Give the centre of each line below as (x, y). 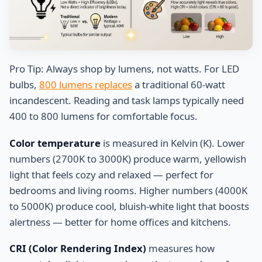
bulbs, (24, 85)
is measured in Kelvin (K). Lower (173, 143)
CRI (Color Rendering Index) (78, 248)
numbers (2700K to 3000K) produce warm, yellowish (128, 158)
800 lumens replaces (86, 85)
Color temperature (55, 143)
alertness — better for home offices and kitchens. (120, 222)
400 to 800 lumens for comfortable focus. (104, 116)
